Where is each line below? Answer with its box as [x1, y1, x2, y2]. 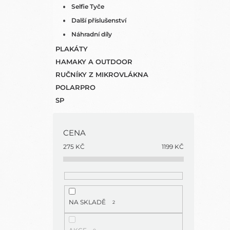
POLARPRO [55, 83, 95, 91]
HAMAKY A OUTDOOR [55, 57, 132, 66]
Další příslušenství [71, 16, 126, 24]
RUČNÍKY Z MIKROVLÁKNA [55, 70, 148, 79]
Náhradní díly [71, 30, 112, 38]
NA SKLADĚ [68, 198, 106, 206]
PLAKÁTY [55, 45, 88, 53]
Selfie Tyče [71, 3, 104, 10]
